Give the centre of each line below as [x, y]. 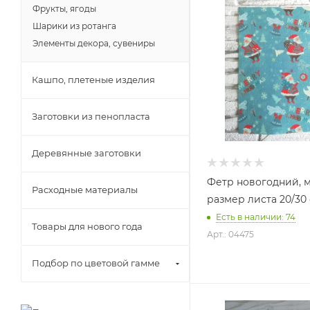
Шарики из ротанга [74, 26]
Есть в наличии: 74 [256, 217]
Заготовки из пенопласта [91, 116]
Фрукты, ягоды [64, 9]
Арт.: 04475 [230, 234]
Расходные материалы [85, 190]
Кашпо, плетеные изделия [93, 80]
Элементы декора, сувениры [94, 43]
